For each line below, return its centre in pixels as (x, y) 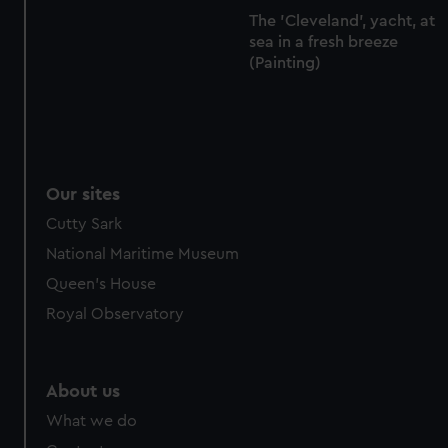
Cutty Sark (84, 224)
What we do (92, 421)
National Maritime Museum (143, 254)
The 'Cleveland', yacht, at (341, 20)
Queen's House (101, 284)
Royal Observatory (115, 314)
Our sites (83, 194)
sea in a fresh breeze (323, 41)
